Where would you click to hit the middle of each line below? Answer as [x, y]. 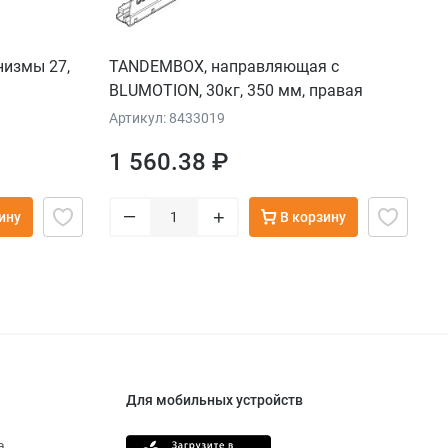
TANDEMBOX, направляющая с [224, 67]
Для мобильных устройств [214, 400]
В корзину [313, 217]
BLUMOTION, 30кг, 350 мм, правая [236, 91]
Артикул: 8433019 [167, 118]
